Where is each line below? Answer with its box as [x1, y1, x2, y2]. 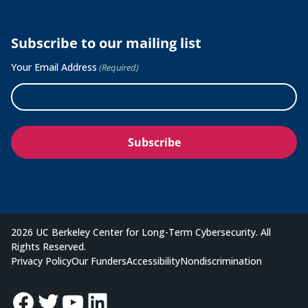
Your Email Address [11, 60, 97, 74]
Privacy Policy [11, 254, 71, 268]
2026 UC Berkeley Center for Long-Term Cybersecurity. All [11, 225, 271, 239]
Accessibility [126, 254, 180, 268]
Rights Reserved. [11, 240, 86, 254]
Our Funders [71, 254, 126, 268]
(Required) [99, 61, 140, 74]
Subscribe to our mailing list [11, 34, 201, 53]
